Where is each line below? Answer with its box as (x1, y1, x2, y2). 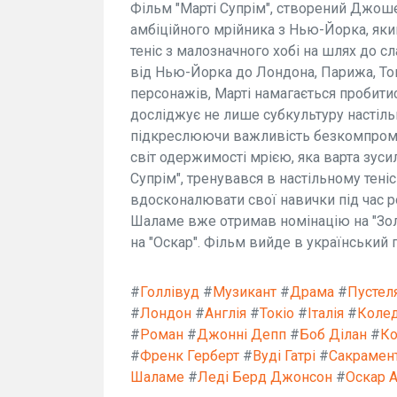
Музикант (213, 284, 276, 300)
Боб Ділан (300, 326, 367, 343)
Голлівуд (140, 284, 199, 300)
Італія (307, 305, 344, 322)
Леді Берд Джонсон (198, 369, 332, 385)
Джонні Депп (197, 326, 286, 343)
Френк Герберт (140, 347, 239, 364)
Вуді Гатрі (253, 347, 315, 364)
